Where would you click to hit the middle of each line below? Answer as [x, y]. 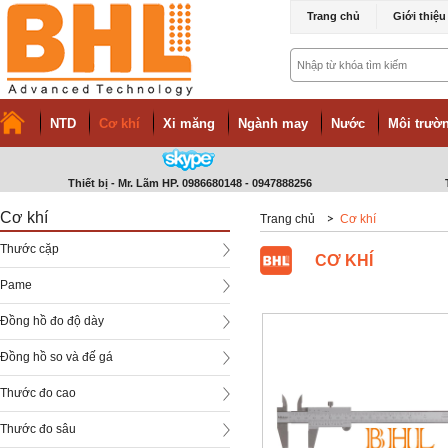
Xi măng [189, 123]
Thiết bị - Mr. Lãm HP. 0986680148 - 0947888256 [190, 183]
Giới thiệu [419, 16]
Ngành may [273, 123]
